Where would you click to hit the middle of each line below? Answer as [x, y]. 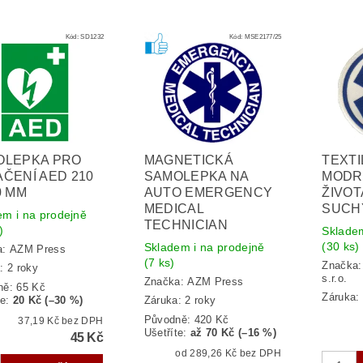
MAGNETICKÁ [189, 160]
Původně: [169, 320]
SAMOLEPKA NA [196, 176]
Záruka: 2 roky [180, 301]
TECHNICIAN [186, 224]
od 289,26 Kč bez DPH [260, 354]
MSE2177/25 [263, 37]
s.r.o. [335, 279]
